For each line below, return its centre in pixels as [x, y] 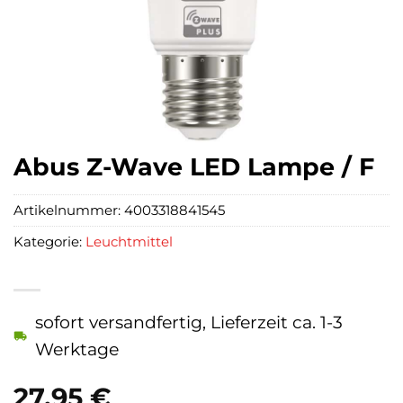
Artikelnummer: [69, 210]
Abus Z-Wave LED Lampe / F [194, 167]
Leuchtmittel [129, 242]
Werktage [77, 349]
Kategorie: [49, 242]
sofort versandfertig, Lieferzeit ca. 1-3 [189, 322]
